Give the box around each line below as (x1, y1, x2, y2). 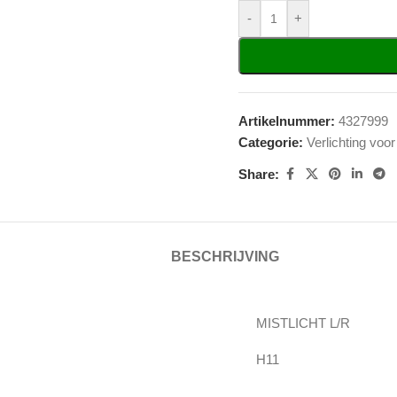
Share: (238, 166, 279, 182)
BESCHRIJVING (171, 249, 279, 264)
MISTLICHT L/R (256, 315, 350, 331)
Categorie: (238, 135, 303, 150)
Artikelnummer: (238, 113, 339, 128)
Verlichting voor (307, 135, 395, 150)
